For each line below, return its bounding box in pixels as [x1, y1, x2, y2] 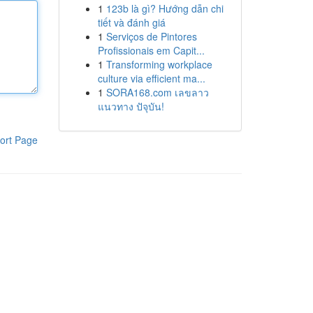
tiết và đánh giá [97, 15, 166, 29]
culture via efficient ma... [97, 71, 205, 85]
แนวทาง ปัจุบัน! [97, 99, 164, 113]
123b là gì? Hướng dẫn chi [105, 1, 224, 15]
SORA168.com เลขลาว [105, 85, 209, 99]
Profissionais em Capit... [97, 43, 205, 57]
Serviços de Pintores [105, 29, 197, 43]
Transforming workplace [105, 57, 212, 71]
